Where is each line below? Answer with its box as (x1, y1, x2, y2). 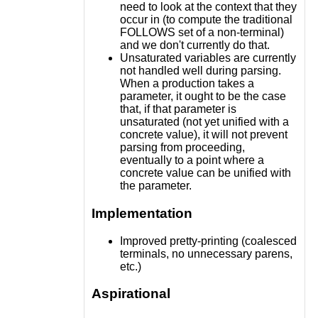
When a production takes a (119, 77, 254, 90)
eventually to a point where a (119, 154, 264, 167)
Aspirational (91, 286, 170, 302)
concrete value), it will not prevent (119, 128, 287, 141)
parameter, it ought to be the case (119, 90, 286, 103)
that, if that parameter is (119, 103, 236, 116)
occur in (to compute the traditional (119, 13, 292, 26)
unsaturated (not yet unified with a (119, 116, 289, 128)
